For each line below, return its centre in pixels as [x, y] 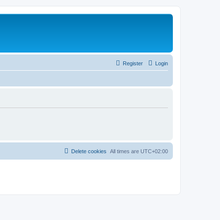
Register [133, 63]
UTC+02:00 [154, 151]
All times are [125, 151]
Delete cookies [89, 151]
